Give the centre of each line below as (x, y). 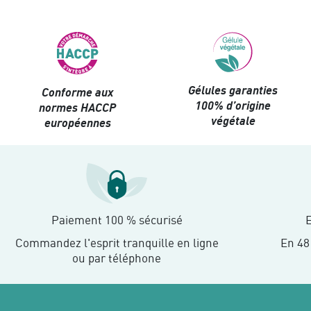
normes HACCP (78, 108)
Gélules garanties (233, 90)
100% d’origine (233, 106)
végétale (233, 121)
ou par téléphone (117, 258)
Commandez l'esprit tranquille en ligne (117, 242)
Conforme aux (77, 92)
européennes (77, 123)
